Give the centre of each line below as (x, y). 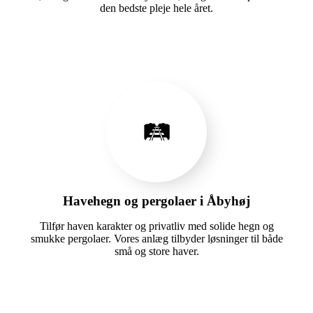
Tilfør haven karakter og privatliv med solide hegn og (156, 226)
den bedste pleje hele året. (156, 8)
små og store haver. (156, 251)
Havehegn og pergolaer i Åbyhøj (156, 201)
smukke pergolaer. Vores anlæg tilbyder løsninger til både (156, 238)
